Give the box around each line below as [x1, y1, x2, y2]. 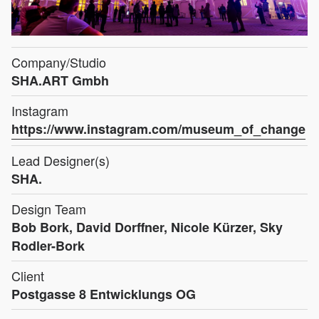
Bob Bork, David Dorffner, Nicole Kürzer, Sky [11, 217, 283, 236]
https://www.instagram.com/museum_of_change [11, 119, 305, 138]
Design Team [11, 199, 86, 218]
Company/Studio [11, 52, 106, 71]
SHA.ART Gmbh [11, 70, 109, 90]
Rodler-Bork [11, 236, 85, 255]
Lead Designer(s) [11, 150, 110, 169]
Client [11, 266, 44, 285]
